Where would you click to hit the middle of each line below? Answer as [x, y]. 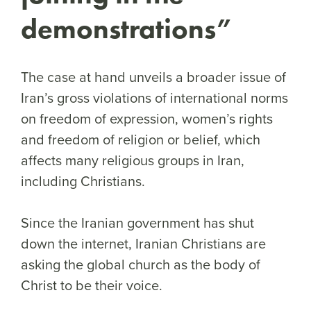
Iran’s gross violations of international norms [154, 97]
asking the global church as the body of [141, 264]
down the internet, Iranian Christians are [143, 243]
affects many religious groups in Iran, [133, 160]
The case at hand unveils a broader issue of [153, 76]
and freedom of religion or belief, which [141, 139]
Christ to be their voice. [97, 285]
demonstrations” [129, 28]
